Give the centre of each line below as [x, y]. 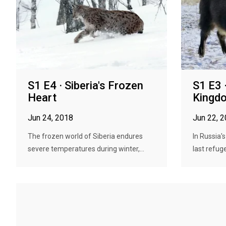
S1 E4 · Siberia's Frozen [86, 86]
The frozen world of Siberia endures [85, 136]
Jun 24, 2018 [50, 118]
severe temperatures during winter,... [86, 149]
